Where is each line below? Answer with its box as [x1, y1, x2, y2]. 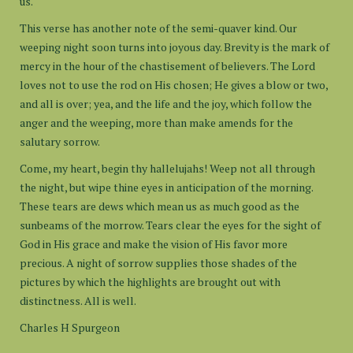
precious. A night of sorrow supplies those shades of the [20, 255, 297, 270]
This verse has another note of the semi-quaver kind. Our [20, 20, 297, 35]
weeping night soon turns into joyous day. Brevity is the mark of [20, 39, 329, 54]
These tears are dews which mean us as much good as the [20, 199, 299, 214]
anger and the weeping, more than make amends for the [20, 115, 293, 130]
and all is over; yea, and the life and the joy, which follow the [20, 96, 312, 111]
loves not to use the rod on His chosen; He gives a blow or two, [20, 77, 328, 92]
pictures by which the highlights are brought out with [20, 274, 281, 289]
